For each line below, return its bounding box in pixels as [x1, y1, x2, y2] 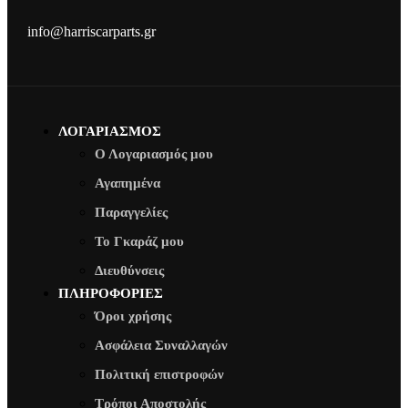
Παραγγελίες [95, 205, 168, 220]
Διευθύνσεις [95, 263, 164, 279]
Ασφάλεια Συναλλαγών [95, 338, 228, 353]
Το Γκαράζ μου [95, 234, 184, 250]
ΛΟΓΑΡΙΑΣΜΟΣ [58, 124, 161, 139]
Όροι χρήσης [95, 309, 171, 324]
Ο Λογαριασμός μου [95, 147, 213, 162]
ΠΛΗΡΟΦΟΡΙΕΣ [58, 286, 163, 301]
